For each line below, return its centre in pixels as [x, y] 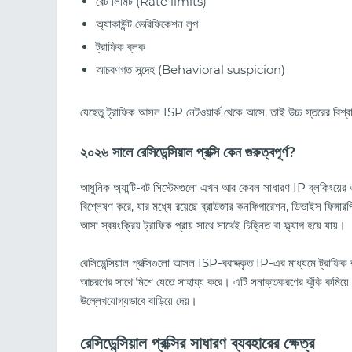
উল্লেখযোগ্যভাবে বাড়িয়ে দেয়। [139, 300]
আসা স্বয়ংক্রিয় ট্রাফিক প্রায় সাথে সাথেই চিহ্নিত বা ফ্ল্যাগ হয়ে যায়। [213, 225]
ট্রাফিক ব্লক [121, 47]
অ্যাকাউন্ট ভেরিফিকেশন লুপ [147, 24]
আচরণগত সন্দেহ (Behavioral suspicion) [191, 70]
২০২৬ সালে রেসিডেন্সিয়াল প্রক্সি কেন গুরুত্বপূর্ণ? [188, 153]
